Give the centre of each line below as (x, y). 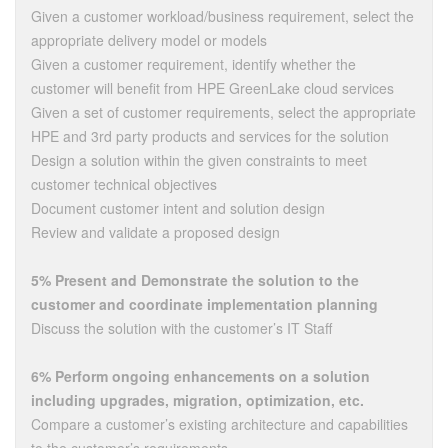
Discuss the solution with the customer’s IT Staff (181, 328)
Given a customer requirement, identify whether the (193, 64)
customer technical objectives (124, 184)
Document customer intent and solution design (178, 208)
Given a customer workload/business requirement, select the (222, 16)
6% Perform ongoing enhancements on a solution (200, 376)
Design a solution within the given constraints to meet (199, 160)
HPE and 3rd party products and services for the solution (210, 136)
